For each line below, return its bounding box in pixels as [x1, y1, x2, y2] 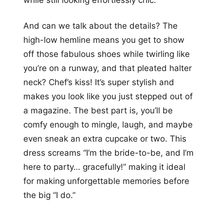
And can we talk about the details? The [23, 20, 178, 31]
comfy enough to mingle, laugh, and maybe [23, 119, 193, 129]
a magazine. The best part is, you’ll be [23, 105, 173, 115]
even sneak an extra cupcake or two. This [23, 133, 186, 144]
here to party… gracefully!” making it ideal [23, 162, 185, 172]
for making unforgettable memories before [23, 176, 189, 186]
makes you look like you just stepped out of [23, 91, 193, 101]
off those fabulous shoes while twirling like [23, 49, 190, 59]
